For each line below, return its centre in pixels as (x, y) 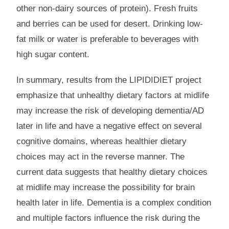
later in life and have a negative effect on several (109, 126)
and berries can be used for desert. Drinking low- (110, 24)
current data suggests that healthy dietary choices (112, 172)
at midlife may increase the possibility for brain (106, 188)
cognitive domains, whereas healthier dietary (102, 142)
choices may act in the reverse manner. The (101, 157)
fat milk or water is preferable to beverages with (108, 39)
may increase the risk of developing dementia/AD (110, 111)
